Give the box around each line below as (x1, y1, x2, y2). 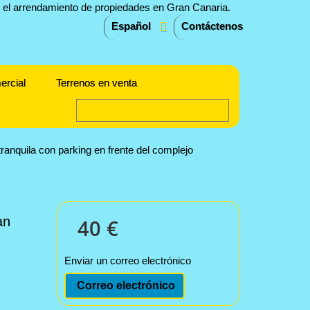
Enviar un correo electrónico (64, 255, 192, 266)
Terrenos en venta (56, 77, 138, 89)
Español (111, 20, 151, 32)
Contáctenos (181, 20, 243, 32)
